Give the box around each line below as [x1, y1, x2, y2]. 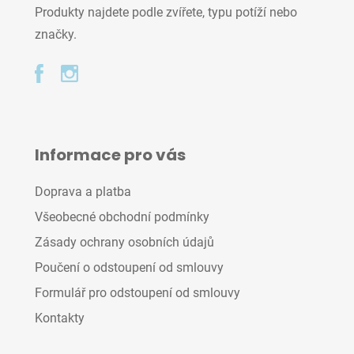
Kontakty [35, 311, 85, 326]
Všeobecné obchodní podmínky [35, 209, 209, 224]
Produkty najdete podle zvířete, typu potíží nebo [35, 5, 297, 20]
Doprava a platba [35, 184, 131, 199]
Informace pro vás [35, 144, 186, 166]
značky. [35, 27, 77, 42]
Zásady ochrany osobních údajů [35, 235, 214, 250]
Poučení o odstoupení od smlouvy [35, 260, 224, 275]
